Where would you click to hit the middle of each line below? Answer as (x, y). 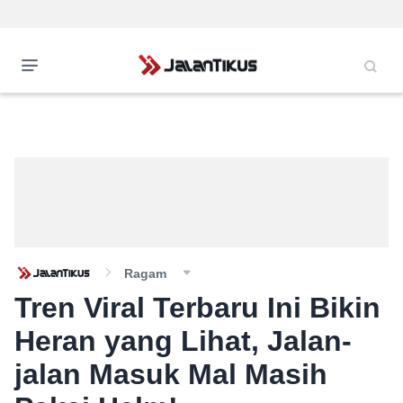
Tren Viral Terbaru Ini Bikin (197, 308)
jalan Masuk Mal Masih (171, 374)
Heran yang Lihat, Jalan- (183, 341)
